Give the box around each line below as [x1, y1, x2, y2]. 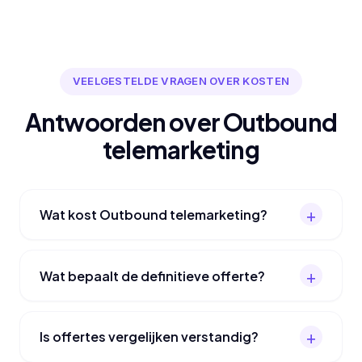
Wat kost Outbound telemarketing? [40, 205, 267, 223]
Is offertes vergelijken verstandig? [40, 328, 259, 346]
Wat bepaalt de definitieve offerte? [40, 267, 265, 284]
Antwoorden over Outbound [25, 106, 337, 137]
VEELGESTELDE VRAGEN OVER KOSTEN [72, 74, 290, 88]
